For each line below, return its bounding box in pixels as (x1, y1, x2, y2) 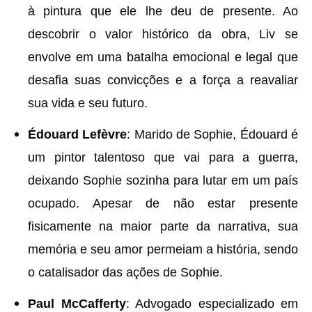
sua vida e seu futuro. (28, 95, 148, 111)
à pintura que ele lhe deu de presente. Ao (28, 3, 298, 19)
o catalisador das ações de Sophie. (28, 265, 223, 280)
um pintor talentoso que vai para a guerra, (28, 150, 298, 165)
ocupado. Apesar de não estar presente (28, 196, 298, 211)
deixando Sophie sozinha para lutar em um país (28, 173, 298, 188)
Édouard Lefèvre (28, 127, 127, 142)
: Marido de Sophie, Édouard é (127, 127, 299, 142)
